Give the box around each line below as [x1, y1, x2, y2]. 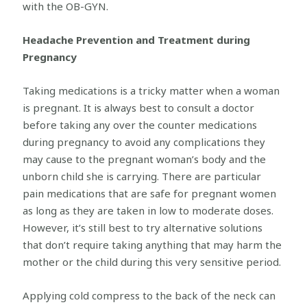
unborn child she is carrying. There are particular [23, 169, 262, 183]
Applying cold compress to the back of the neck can [23, 288, 276, 302]
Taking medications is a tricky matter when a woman [23, 83, 280, 97]
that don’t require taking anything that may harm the [23, 237, 282, 251]
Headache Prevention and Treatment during [23, 32, 251, 47]
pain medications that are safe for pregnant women [23, 186, 277, 200]
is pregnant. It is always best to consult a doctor [23, 100, 255, 114]
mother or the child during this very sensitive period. [23, 254, 282, 269]
